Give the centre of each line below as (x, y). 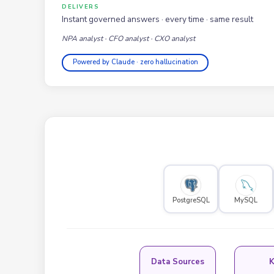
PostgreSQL (191, 200)
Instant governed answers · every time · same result (157, 19)
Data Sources (177, 261)
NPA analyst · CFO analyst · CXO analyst (128, 38)
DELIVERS (80, 6)
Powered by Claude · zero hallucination (135, 62)
